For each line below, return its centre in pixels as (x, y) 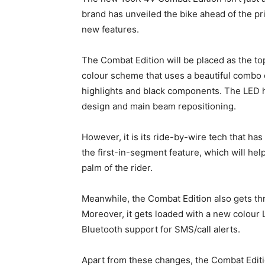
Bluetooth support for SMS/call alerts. (161, 230)
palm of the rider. (117, 168)
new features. (110, 30)
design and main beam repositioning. (159, 106)
